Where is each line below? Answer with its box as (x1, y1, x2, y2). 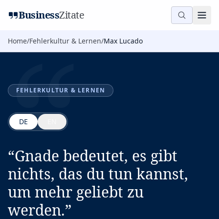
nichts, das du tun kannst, (8, 164, 188, 184)
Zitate (59, 8, 84, 22)
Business (19, 8, 59, 22)
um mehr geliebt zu (8, 182, 144, 202)
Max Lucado (104, 36, 143, 45)
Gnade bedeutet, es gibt (15, 146, 177, 166)
